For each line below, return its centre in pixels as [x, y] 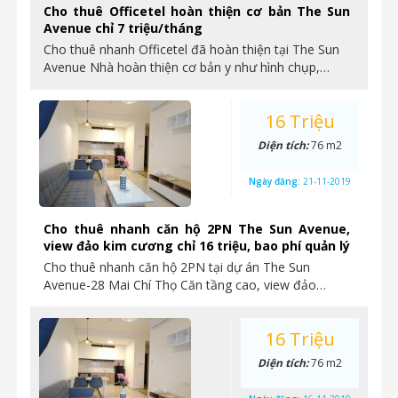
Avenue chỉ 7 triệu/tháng [123, 28]
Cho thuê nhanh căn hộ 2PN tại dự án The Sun [177, 267]
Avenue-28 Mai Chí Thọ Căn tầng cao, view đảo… [185, 285]
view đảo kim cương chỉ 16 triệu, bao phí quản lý [197, 246]
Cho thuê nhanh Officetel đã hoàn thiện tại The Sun [191, 49]
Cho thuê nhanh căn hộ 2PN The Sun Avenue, [197, 229]
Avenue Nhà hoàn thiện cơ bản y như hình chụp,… [187, 67]
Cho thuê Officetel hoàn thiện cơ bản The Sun [197, 11]
